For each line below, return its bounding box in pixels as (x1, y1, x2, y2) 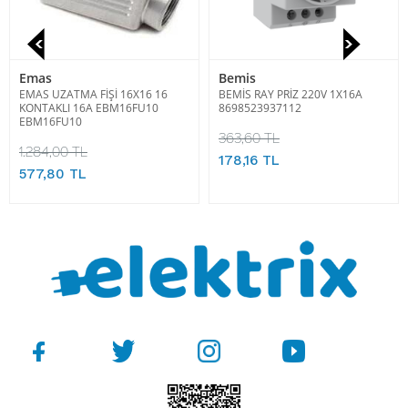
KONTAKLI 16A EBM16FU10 (19, 99, 158, 116)
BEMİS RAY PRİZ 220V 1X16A (219, 86, 362, 102)
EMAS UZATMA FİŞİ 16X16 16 (19, 86, 168, 102)
